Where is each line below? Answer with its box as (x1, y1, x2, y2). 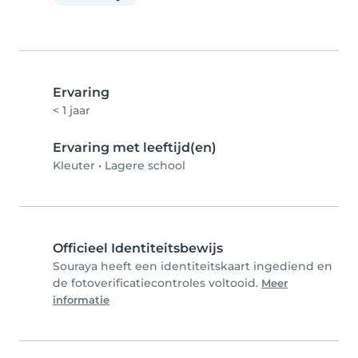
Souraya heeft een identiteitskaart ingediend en (53, 258, 332, 273)
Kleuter (53, 157, 95, 173)
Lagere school (105, 157, 185, 173)
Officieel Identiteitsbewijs (53, 240, 223, 256)
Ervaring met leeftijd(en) (53, 139, 217, 155)
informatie (53, 293, 109, 306)
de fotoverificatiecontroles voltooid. (53, 275, 261, 290)
